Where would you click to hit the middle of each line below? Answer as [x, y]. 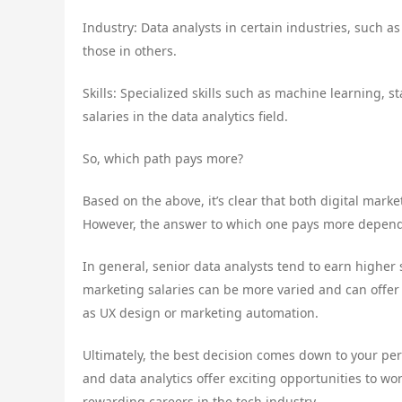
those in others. [130, 50]
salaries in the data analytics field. [185, 116]
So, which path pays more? [163, 158]
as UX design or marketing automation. [201, 312]
